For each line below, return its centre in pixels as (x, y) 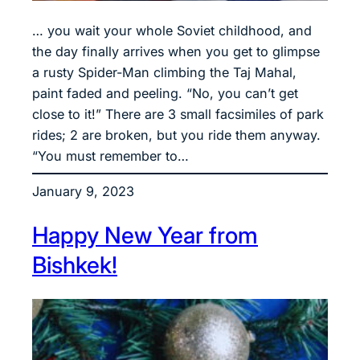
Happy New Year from (145, 235)
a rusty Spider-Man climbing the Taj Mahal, (164, 72)
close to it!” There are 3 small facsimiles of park (178, 114)
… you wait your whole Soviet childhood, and (172, 30)
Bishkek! (75, 265)
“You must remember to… (110, 155)
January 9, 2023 (83, 191)
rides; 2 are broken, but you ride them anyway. (176, 135)
